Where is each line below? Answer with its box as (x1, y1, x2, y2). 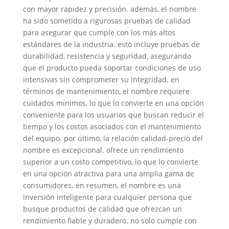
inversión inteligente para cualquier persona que (22, 192, 192, 202)
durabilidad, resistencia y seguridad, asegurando (22, 51, 191, 61)
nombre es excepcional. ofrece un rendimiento (22, 145, 184, 155)
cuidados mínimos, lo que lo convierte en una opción (22, 98, 204, 108)
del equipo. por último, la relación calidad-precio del (22, 133, 203, 143)
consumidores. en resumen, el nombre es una (22, 180, 181, 190)
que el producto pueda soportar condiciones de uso (22, 63, 201, 73)
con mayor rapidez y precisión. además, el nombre (22, 4, 196, 14)
